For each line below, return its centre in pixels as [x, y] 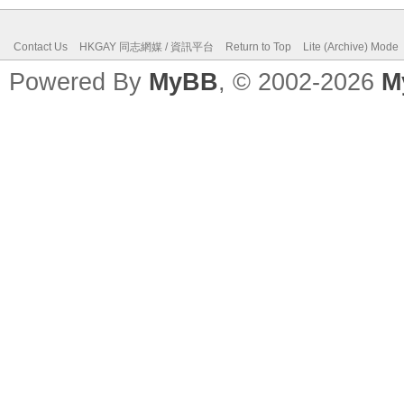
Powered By [79, 82]
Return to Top [258, 46]
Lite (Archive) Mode [351, 46]
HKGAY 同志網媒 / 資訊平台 [147, 46]
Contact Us [41, 46]
